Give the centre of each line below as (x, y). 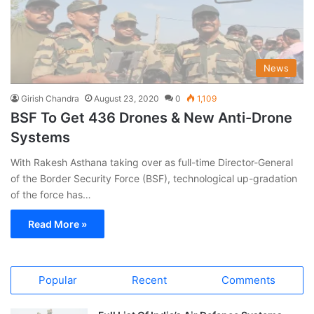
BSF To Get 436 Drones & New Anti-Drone (151, 117)
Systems (40, 137)
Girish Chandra (50, 98)
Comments (248, 280)
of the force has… (51, 194)
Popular (58, 280)
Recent (149, 280)
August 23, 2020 (127, 98)
